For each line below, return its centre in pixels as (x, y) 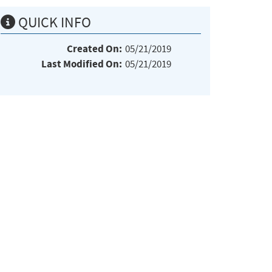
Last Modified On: (82, 64)
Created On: (94, 49)
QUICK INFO (53, 22)
